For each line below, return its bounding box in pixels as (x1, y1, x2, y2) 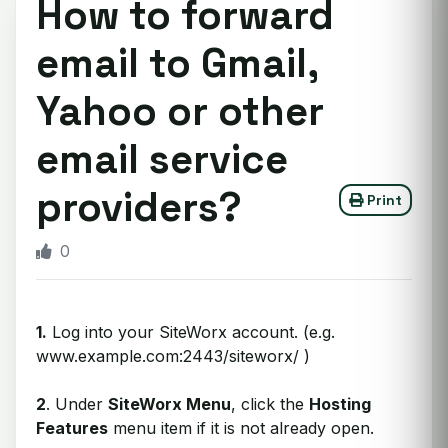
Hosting (309, 394, 371, 414)
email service (36, 134, 288, 185)
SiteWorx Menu (108, 394, 231, 414)
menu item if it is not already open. (108, 418, 374, 438)
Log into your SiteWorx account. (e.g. (47, 322, 335, 342)
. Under (46, 394, 108, 414)
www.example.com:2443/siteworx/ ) (36, 346, 310, 366)
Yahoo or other (36, 86, 324, 137)
